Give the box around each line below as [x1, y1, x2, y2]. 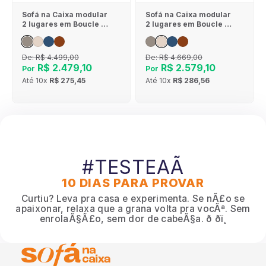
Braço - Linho [175, 28, 195, 38]
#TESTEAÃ [82, 155, 184, 179]
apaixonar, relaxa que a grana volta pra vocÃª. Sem [15, 202, 251, 214]
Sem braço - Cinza [22, 28, 91, 38]
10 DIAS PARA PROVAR [61, 175, 205, 190]
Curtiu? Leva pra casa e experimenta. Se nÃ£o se [21, 192, 245, 204]
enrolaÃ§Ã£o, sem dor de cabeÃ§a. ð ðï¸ [39, 213, 227, 224]
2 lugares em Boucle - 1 [145, 19, 233, 28]
